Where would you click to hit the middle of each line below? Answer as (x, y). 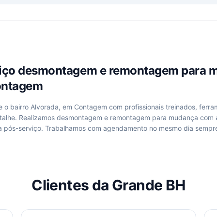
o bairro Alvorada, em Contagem (56, 107)
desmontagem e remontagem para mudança (127, 117)
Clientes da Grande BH (108, 185)
